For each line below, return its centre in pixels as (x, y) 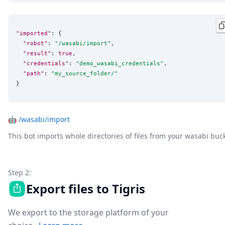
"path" (34, 74)
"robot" (35, 43)
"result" (37, 53)
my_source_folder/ (85, 74)
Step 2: (20, 172)
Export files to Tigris (86, 188)
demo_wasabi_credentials (120, 64)
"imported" (34, 33)
